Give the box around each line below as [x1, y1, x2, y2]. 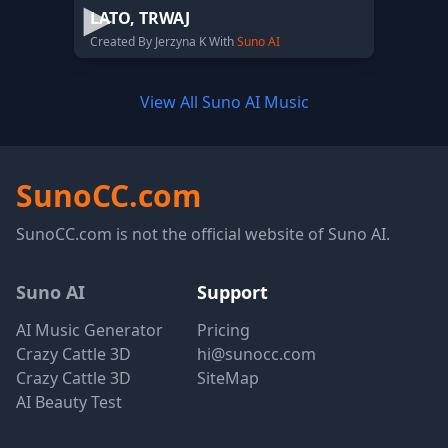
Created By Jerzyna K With [90, 33, 237, 50]
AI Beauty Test [16, 391, 122, 413]
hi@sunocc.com [197, 343, 316, 365]
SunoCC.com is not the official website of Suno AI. [16, 223, 390, 245]
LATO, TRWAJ [90, 7, 190, 29]
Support [197, 280, 268, 304]
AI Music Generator [16, 319, 163, 341]
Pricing [197, 319, 250, 341]
